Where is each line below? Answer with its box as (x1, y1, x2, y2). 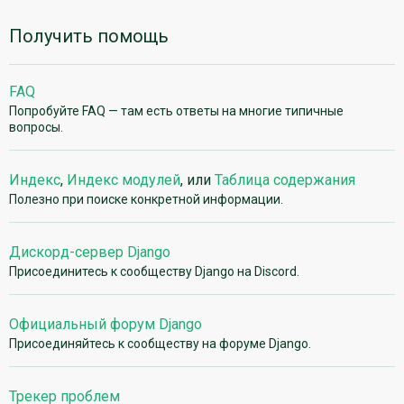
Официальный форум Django (9, 315, 202, 333)
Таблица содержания (215, 170, 355, 188)
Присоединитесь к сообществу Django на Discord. (9, 263, 299, 279)
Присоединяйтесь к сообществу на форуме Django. (9, 335, 311, 351)
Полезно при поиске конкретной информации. (9, 191, 283, 207)
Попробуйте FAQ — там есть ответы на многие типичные (9, 103, 344, 118)
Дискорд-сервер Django (9, 243, 170, 261)
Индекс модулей (67, 170, 180, 188)
